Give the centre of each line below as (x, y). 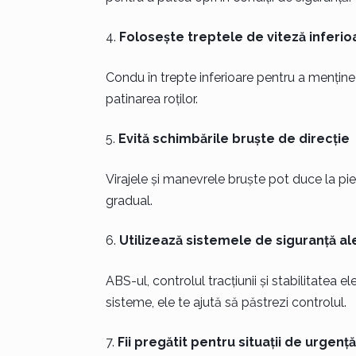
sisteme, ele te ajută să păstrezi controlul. (226, 302)
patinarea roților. (151, 99)
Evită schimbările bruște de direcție (234, 139)
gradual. (129, 201)
